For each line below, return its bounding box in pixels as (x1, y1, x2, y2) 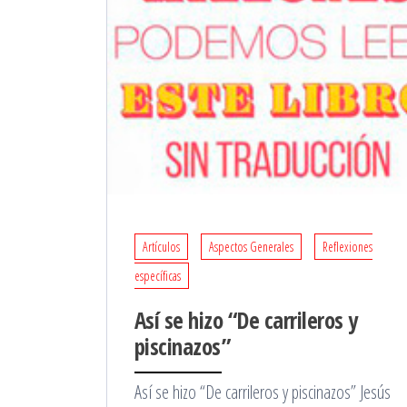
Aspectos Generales (209, 238, 293, 256)
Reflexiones (323, 238, 372, 256)
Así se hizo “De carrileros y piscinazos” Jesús (134, 380, 391, 405)
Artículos (143, 238, 180, 256)
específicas (134, 267, 181, 285)
